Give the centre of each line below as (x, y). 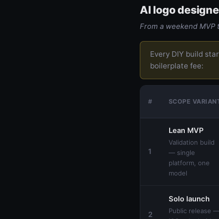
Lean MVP (186, 130)
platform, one (189, 163)
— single (182, 152)
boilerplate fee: (177, 66)
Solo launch (189, 199)
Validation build (192, 142)
